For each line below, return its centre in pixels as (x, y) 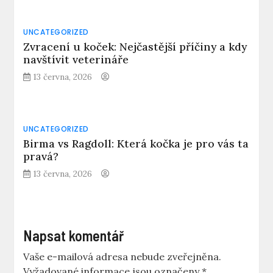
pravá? (41, 157)
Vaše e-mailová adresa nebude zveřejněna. (122, 257)
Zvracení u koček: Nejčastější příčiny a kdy (135, 47)
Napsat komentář (74, 236)
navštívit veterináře (76, 60)
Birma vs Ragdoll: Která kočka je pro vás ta (136, 144)
